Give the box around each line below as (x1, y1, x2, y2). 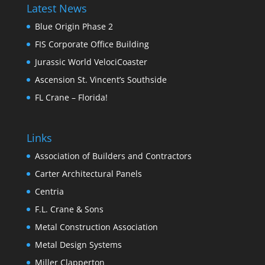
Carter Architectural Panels (34, 168, 142, 180)
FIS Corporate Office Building (34, 38, 149, 50)
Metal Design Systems (34, 239, 122, 251)
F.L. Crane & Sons (34, 203, 104, 215)
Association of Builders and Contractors (34, 150, 192, 162)
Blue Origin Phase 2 (34, 21, 113, 33)
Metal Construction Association (34, 221, 158, 233)
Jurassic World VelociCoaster (34, 56, 147, 68)
